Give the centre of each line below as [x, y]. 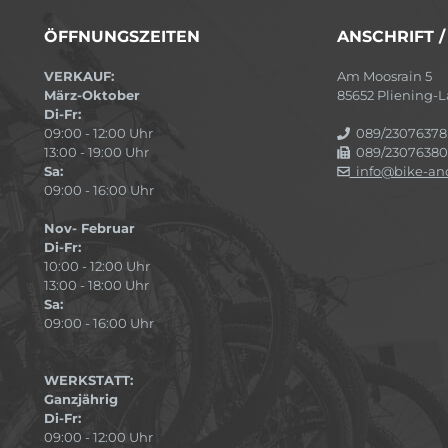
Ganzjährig [81, 399]
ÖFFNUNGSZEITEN [122, 36]
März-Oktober [92, 95]
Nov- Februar [89, 228]
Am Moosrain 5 [384, 76]
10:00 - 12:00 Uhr [97, 266]
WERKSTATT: [88, 380]
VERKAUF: [79, 76]
